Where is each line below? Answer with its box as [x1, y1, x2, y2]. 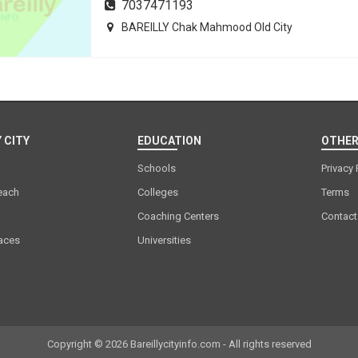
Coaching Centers [137, 210, 219, 222]
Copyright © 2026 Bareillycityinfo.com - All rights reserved [46, 338, 312, 350]
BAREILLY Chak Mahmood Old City [121, 21, 292, 34]
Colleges [137, 186, 178, 198]
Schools [137, 162, 176, 174]
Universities [137, 234, 191, 246]
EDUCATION [137, 134, 201, 147]
